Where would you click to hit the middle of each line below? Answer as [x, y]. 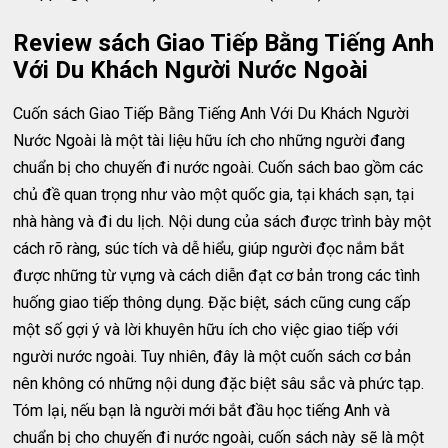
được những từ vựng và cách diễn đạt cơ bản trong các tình [217, 275]
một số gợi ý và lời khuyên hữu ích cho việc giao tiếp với [206, 329]
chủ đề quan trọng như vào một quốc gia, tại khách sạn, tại [214, 194]
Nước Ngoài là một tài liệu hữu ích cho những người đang [209, 140]
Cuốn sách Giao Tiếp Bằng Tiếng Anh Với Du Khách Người [211, 113]
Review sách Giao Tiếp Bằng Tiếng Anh [224, 43]
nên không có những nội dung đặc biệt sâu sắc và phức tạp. [219, 383]
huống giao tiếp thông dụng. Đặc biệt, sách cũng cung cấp [212, 302]
